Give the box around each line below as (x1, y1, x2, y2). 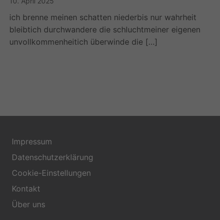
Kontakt (12, 184, 40, 194)
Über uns (12, 199, 45, 210)
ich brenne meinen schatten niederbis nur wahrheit (9, 12, 197, 23)
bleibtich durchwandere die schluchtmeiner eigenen (9, 25, 201, 35)
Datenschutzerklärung (12, 152, 93, 163)
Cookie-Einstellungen (12, 168, 91, 178)
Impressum (12, 137, 52, 147)
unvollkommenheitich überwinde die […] (9, 37, 158, 47)
